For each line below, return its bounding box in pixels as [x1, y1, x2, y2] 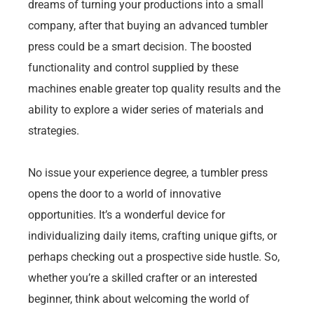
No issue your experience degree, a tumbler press [28, 165, 268, 179]
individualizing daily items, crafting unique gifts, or [28, 228, 277, 243]
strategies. [28, 123, 79, 137]
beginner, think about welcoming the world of [28, 292, 250, 306]
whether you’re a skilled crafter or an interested [28, 271, 257, 285]
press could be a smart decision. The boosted [28, 39, 252, 53]
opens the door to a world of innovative [28, 186, 221, 200]
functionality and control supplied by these [28, 60, 238, 74]
